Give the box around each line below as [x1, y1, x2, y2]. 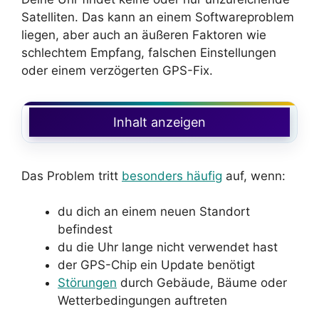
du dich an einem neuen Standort [58, 204, 250, 219]
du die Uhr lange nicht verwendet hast [58, 240, 278, 254]
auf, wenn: [222, 168, 286, 183]
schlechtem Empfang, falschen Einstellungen [21, 45, 276, 60]
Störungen [58, 276, 117, 290]
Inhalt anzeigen [113, 114, 206, 130]
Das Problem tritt [21, 168, 122, 183]
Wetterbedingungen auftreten [58, 293, 227, 308]
